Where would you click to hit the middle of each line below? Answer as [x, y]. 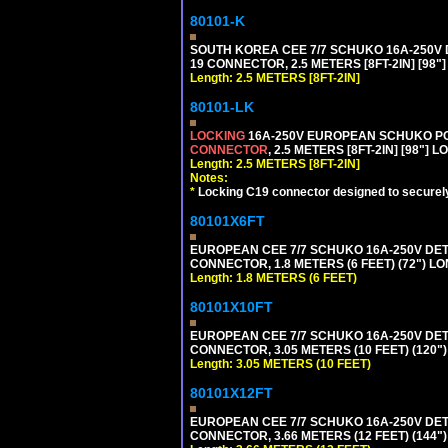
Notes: [209, 177]
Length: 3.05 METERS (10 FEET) [280, 363]
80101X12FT [231, 392]
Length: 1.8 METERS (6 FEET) [273, 277]
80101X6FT [227, 220]
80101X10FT [231, 306]
